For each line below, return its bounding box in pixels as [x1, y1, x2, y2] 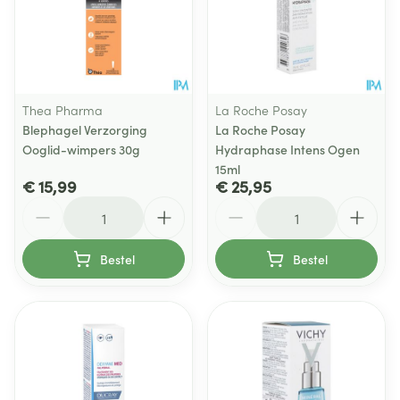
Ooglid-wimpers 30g [22, 140, 140, 158]
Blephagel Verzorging [22, 121, 147, 138]
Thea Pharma [22, 101, 103, 119]
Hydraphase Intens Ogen [215, 140, 360, 158]
